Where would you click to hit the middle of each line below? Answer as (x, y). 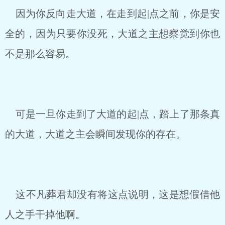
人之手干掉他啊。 (45, 214)
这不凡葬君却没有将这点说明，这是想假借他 (113, 194)
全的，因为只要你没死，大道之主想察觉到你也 (113, 34)
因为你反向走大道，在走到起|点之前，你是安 (113, 14)
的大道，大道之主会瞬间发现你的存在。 (95, 134)
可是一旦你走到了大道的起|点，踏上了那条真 (113, 114)
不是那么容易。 (40, 54)
